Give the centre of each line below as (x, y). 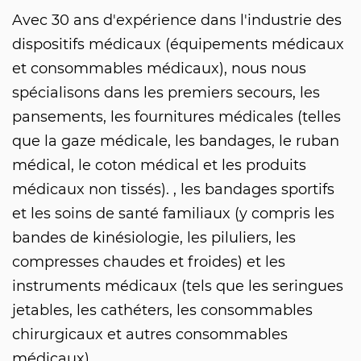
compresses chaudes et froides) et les (149, 261)
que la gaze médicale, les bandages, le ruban (176, 141)
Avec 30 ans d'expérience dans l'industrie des (177, 20)
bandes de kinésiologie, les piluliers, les (154, 237)
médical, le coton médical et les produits (159, 165)
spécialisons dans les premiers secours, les (166, 92)
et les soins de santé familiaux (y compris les (173, 213)
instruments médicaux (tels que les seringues (178, 286)
